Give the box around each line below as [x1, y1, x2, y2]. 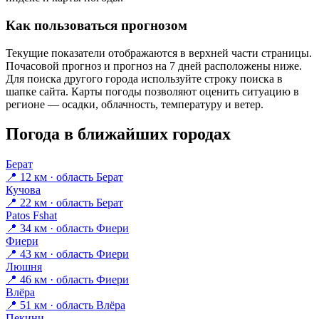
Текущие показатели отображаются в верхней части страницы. [6, 46, 312, 59]
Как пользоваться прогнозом [6, 17, 187, 33]
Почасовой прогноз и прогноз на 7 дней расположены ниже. [6, 59, 302, 72]
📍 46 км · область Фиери [6, 273, 129, 286]
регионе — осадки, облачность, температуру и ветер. [6, 98, 263, 110]
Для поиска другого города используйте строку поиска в [6, 72, 283, 85]
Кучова [6, 184, 41, 197]
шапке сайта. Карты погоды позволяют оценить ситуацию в [6, 85, 299, 98]
